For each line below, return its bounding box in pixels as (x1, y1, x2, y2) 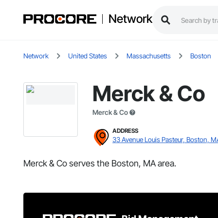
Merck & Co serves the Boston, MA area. (23, 158, 176, 169)
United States (68, 52, 107, 60)
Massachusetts (127, 52, 171, 60)
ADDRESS (112, 127, 138, 135)
